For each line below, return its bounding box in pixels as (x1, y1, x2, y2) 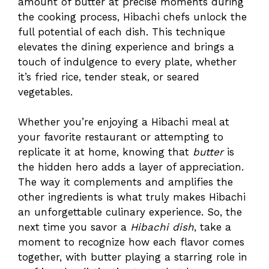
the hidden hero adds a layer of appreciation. (18, 161, 244, 174)
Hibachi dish (130, 221, 194, 234)
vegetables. (18, 85, 73, 98)
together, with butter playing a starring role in (18, 251, 247, 264)
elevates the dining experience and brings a (18, 40, 234, 53)
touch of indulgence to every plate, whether (18, 55, 237, 68)
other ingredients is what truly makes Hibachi (18, 191, 246, 204)
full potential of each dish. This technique (18, 25, 225, 38)
